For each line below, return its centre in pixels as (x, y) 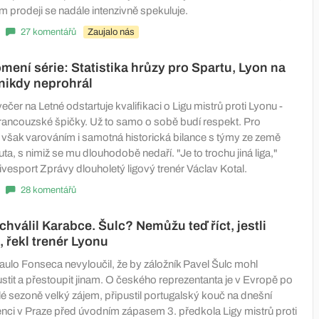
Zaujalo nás (111, 32)
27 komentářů (48, 32)
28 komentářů (48, 190)
